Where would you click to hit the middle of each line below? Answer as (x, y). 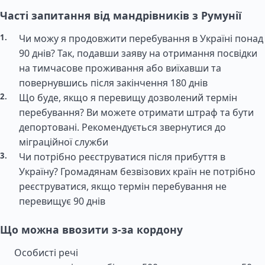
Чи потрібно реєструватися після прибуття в (122, 157)
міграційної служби (64, 142)
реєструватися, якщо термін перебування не (123, 186)
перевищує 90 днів (62, 201)
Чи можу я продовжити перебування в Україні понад (141, 38)
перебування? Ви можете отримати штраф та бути (136, 112)
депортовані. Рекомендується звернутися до (122, 127)
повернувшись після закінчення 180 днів (113, 83)
